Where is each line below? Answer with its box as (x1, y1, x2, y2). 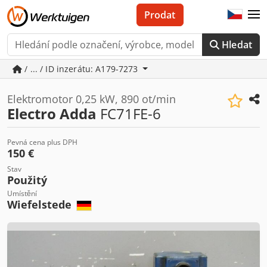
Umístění (7, 188, 37, 198)
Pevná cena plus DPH (7, 137, 77, 147)
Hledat (222, 38, 252, 51)
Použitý (7, 173, 47, 187)
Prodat (144, 8, 176, 21)
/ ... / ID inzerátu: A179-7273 (22, 63, 141, 74)
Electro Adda (7, 104, 97, 123)
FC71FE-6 (97, 104, 161, 123)
